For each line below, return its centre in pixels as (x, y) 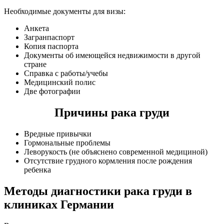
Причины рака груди (112, 113)
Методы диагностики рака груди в (98, 191)
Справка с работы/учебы (66, 73)
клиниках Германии (59, 205)
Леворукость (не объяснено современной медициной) (116, 152)
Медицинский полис (60, 82)
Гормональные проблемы (67, 143)
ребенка (37, 170)
